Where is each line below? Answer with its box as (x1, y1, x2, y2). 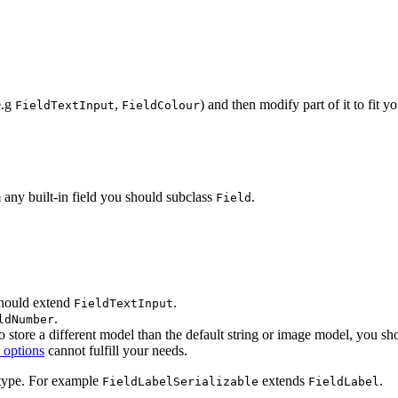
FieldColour (122, 98, 200, 112)
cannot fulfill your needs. (44, 342, 187, 358)
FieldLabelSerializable (102, 374, 259, 388)
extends (259, 372, 308, 388)
